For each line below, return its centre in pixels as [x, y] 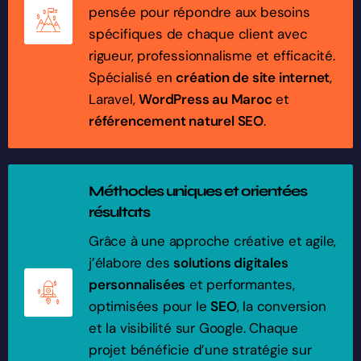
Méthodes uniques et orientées [198, 191]
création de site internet [253, 78]
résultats [119, 212]
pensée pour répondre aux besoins [199, 12]
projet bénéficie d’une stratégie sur [200, 350]
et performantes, [240, 285]
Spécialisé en [133, 78]
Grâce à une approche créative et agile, [213, 241]
